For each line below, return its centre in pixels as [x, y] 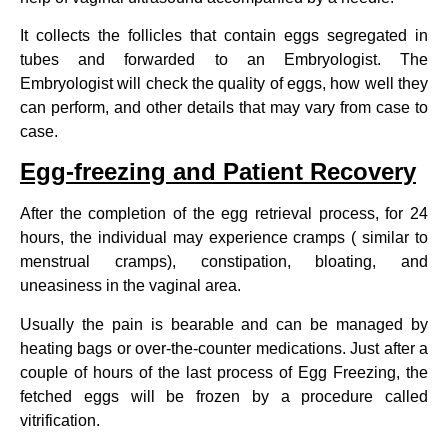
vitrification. [60, 420]
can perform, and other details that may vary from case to [224, 108]
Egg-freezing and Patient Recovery [218, 172]
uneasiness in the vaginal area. [130, 286]
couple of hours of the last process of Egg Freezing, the [224, 372]
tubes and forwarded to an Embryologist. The [224, 60]
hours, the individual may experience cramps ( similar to [224, 238]
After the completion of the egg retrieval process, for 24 [224, 214]
